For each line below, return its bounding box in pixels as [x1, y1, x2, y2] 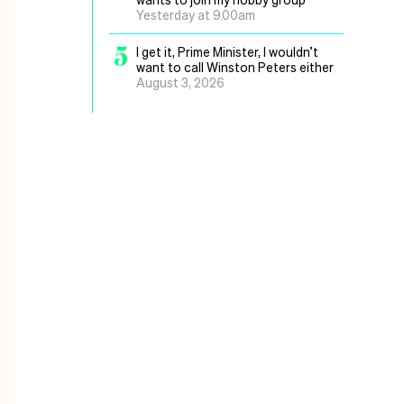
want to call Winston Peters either [136, 59, 334, 75]
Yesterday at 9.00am [136, 6, 255, 23]
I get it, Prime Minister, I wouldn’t [136, 43, 318, 60]
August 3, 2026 [136, 74, 225, 90]
